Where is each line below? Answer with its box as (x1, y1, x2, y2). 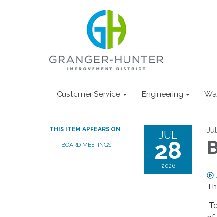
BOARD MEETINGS (62, 141, 111, 148)
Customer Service (57, 90, 120, 99)
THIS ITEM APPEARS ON (49, 126, 121, 133)
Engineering (141, 90, 183, 99)
